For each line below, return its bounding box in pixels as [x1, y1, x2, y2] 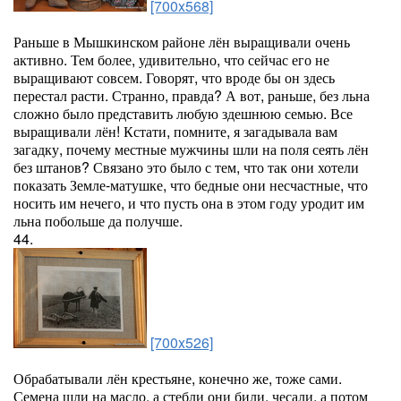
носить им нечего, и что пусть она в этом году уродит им [13, 192, 364, 213]
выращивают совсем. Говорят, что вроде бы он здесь [13, 67, 335, 88]
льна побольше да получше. [13, 210, 183, 231]
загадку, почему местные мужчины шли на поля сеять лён [13, 139, 369, 159]
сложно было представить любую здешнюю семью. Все [13, 103, 353, 124]
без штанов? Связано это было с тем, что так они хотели [13, 157, 359, 177]
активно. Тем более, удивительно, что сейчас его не [13, 49, 329, 70]
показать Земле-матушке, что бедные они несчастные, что [13, 175, 368, 195]
